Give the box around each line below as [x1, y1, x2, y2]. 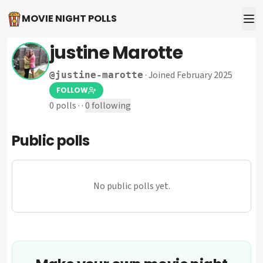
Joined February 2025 [149, 69, 232, 82]
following [90, 99, 131, 112]
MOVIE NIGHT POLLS [22, 12, 117, 25]
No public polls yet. [93, 180, 170, 193]
